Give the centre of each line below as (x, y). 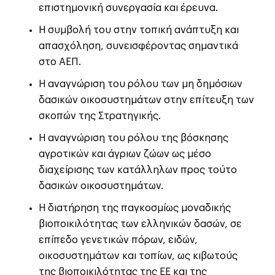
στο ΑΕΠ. (60, 62)
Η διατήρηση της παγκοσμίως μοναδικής (135, 208)
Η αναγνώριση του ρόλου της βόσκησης (134, 138)
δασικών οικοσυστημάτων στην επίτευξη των (146, 100)
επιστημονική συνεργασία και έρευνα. (128, 8)
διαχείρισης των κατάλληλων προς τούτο (138, 170)
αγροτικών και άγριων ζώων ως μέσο (125, 154)
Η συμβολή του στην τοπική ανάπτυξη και (139, 30)
